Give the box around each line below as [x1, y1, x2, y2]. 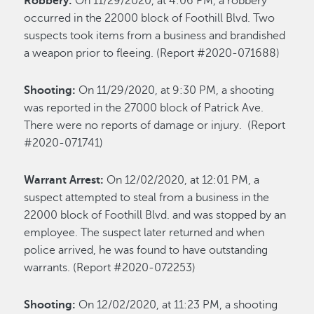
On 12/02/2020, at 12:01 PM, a [107, 174, 260, 187]
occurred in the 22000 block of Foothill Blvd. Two [24, 12, 275, 25]
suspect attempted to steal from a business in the [24, 191, 270, 205]
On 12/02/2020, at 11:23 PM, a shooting [78, 299, 278, 312]
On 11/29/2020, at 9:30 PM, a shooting [78, 84, 275, 97]
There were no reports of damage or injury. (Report [24, 119, 286, 132]
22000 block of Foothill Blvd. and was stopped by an [24, 209, 287, 222]
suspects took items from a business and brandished [24, 29, 286, 43]
